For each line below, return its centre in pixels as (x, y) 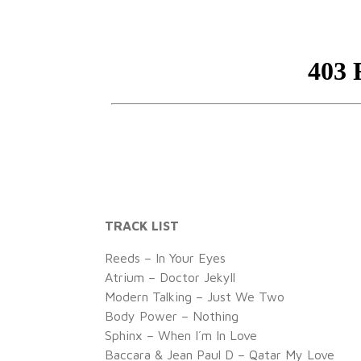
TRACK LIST (142, 226)
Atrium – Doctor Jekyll (170, 277)
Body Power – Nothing (172, 316)
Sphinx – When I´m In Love (181, 335)
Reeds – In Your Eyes (165, 258)
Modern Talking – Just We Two (195, 297)
